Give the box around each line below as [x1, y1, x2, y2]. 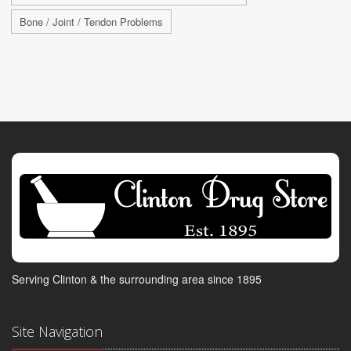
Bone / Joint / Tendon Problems [20, 13, 163, 29]
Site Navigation [12, 321, 103, 341]
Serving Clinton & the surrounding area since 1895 [12, 270, 262, 287]
